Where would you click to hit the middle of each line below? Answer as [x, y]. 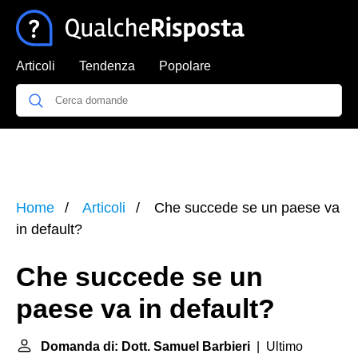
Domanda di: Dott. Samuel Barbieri [145, 346]
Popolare [185, 66]
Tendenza [107, 66]
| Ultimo [276, 346]
